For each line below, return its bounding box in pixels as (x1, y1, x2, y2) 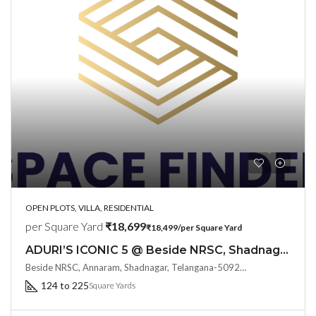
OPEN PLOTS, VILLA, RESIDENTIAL (25, 202, 154, 213)
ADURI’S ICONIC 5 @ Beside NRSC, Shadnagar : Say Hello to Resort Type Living (280, 243, 288, 257)
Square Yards (89, 280, 135, 291)
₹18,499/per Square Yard (146, 222, 242, 233)
